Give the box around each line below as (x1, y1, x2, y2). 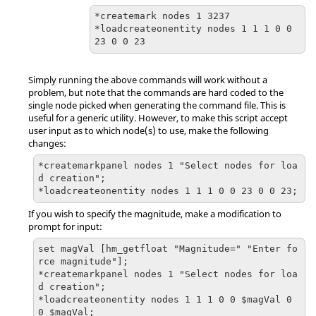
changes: (28, 137, 66, 150)
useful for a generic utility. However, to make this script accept (28, 111, 288, 124)
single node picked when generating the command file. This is (28, 99, 286, 111)
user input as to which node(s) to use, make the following (28, 124, 269, 137)
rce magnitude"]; (38, 256, 128, 267)
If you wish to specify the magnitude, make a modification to (28, 207, 281, 220)
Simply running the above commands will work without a (28, 73, 267, 86)
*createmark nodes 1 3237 (95, 11, 230, 21)
